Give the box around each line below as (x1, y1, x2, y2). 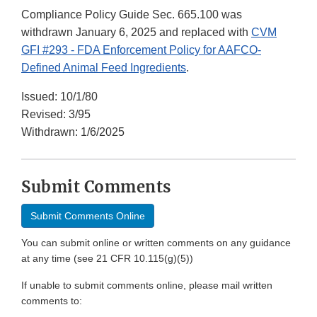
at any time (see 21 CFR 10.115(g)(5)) (21, 253, 193, 265)
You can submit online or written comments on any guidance (21, 237, 291, 249)
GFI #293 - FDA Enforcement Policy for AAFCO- (21, 44, 261, 57)
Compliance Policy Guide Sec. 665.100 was (21, 8, 242, 21)
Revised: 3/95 (21, 108, 91, 121)
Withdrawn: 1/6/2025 (21, 126, 125, 139)
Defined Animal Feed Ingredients (21, 62, 186, 74)
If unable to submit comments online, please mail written (21, 279, 272, 292)
